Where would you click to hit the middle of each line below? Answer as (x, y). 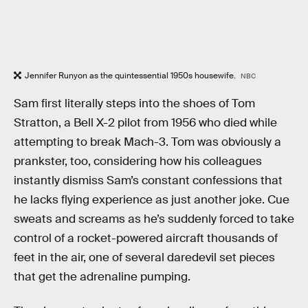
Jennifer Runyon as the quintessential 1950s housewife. (131, 75)
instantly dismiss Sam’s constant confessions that (148, 181)
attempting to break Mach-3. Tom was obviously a (147, 142)
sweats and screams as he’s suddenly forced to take (154, 219)
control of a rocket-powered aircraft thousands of (146, 239)
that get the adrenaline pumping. (102, 277)
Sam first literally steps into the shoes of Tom (134, 104)
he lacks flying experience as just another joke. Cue (152, 200)
